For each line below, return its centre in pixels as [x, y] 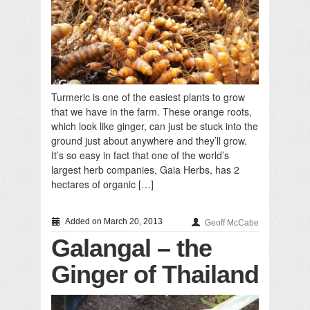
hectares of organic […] [102, 184]
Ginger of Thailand [155, 274]
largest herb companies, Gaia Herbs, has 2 [145, 169]
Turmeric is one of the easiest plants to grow [148, 97]
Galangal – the [131, 248]
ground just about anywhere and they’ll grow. [149, 140]
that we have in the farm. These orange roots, [152, 111]
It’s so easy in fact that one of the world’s [140, 155]
